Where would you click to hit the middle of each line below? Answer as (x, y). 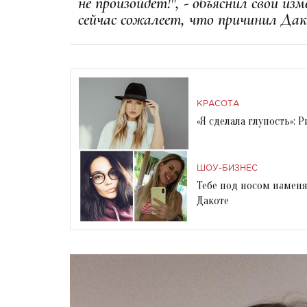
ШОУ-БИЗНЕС (227, 168)
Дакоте (213, 200)
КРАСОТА (218, 103)
